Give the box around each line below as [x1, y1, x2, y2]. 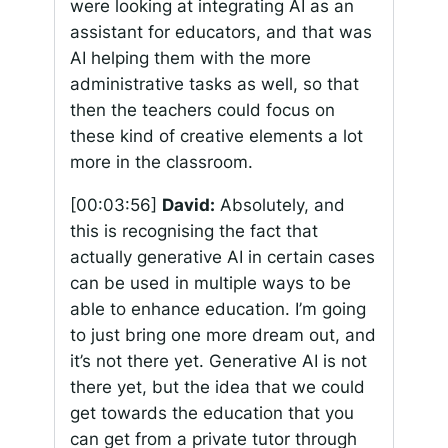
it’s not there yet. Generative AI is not [69, 350, 367, 371]
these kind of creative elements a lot [69, 126, 363, 147]
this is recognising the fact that [69, 220, 318, 241]
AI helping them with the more [69, 48, 311, 69]
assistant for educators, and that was [69, 22, 372, 43]
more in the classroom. [69, 152, 253, 173]
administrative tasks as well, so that [69, 74, 359, 95]
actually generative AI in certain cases [69, 246, 375, 267]
